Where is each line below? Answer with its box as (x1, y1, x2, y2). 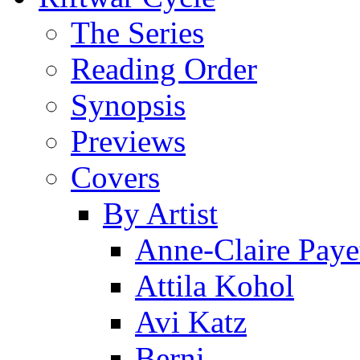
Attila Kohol (135, 268, 294, 303)
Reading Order (71, 51, 257, 86)
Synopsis (71, 87, 186, 122)
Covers (71, 159, 160, 194)
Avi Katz (135, 304, 247, 339)
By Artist (103, 195, 218, 231)
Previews (71, 123, 186, 158)
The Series (71, 14, 204, 50)
